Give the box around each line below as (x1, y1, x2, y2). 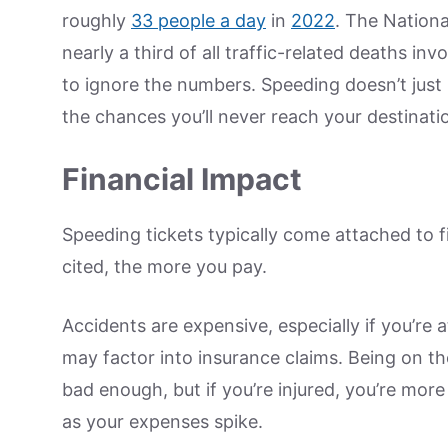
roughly (62, 10, 131, 32)
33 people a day (131, 10, 266, 32)
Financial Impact (62, 161, 302, 198)
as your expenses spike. (62, 411, 263, 433)
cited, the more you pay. (62, 256, 267, 278)
